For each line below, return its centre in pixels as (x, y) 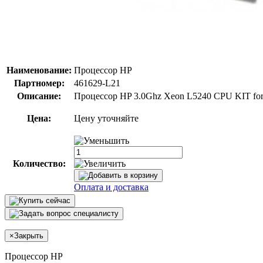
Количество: (39, 163)
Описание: (39, 96)
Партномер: (39, 83)
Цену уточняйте (106, 118)
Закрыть (29, 235)
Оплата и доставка (111, 187)
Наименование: (39, 70)
